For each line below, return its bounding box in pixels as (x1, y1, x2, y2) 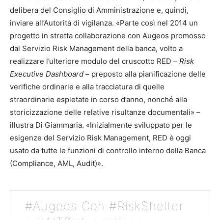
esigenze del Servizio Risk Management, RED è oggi (10, 133, 191, 142)
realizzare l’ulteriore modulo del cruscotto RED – (10, 56, 179, 66)
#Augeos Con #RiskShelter (25, 199, 184, 213)
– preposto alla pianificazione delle (83, 69, 206, 79)
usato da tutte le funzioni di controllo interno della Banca (10, 146, 206, 155)
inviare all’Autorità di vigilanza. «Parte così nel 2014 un (10, 18, 198, 27)
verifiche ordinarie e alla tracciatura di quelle (10, 82, 165, 91)
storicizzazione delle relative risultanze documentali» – (10, 108, 200, 117)
